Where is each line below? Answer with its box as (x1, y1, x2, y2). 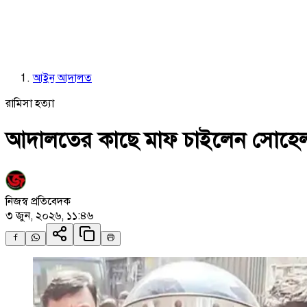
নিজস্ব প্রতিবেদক (5, 194, 71, 208)
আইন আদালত (33, 71, 92, 85)
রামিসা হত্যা (5, 97, 54, 110)
